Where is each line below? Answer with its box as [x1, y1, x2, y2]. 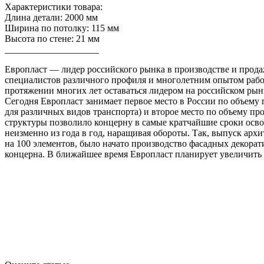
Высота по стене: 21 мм [5, 33, 100, 44]
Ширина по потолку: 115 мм [5, 22, 119, 33]
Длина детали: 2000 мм [5, 12, 98, 22]
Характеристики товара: [5, 1, 103, 12]
